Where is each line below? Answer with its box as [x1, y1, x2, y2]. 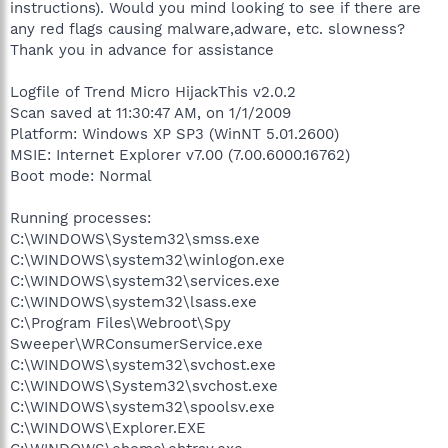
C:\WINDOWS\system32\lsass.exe [10, 292, 257, 311]
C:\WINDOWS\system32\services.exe [10, 271, 280, 290]
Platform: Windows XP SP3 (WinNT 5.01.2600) [10, 124, 339, 143]
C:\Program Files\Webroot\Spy [10, 313, 231, 332]
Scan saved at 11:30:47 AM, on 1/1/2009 [10, 103, 291, 122]
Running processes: [10, 208, 151, 227]
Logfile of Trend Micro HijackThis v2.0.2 [10, 82, 296, 101]
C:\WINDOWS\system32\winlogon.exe [10, 250, 285, 269]
